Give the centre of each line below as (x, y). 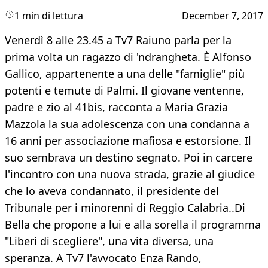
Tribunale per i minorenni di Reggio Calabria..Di (125, 208)
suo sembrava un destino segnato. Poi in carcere (129, 158)
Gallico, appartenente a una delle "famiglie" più (125, 74)
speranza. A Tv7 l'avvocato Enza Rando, (103, 258)
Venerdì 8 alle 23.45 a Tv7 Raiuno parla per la (118, 40)
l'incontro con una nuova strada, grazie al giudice (130, 174)
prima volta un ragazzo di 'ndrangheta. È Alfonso (128, 57)
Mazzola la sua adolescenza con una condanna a (127, 124)
